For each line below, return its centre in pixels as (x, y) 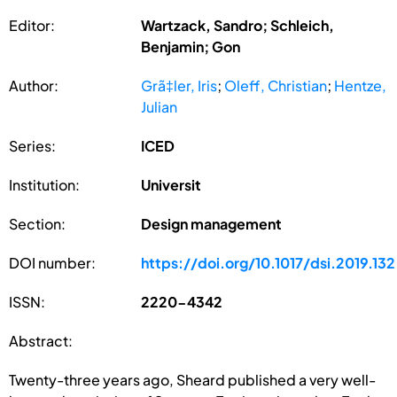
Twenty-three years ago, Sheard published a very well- (192, 379)
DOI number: (52, 262)
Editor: (32, 25)
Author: (34, 85)
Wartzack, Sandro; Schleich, (238, 25)
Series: (32, 145)
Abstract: (41, 340)
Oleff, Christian (276, 85)
